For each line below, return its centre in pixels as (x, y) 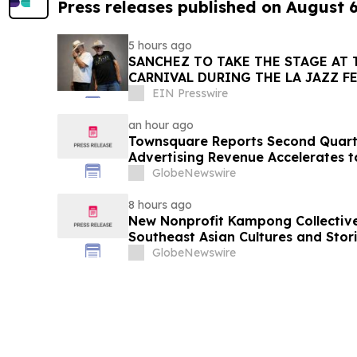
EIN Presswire (190, 94)
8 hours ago (160, 205)
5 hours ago (160, 46)
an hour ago (161, 126)
